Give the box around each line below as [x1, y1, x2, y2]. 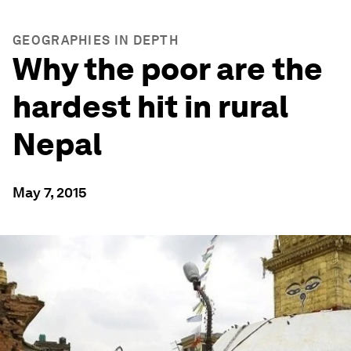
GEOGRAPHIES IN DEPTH [13, 33, 179, 48]
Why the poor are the [13, 50, 323, 88]
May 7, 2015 [13, 184, 87, 201]
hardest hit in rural [13, 88, 288, 125]
